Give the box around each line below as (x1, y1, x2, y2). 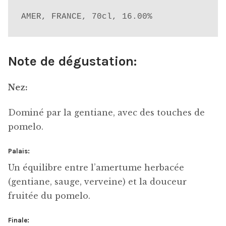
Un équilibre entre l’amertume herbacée (8, 162, 184, 173)
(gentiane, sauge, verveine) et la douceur (8, 177, 187, 187)
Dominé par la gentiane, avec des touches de (8, 107, 205, 118)
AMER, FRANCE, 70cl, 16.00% (21, 12, 152, 21)
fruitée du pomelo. (8, 191, 90, 201)
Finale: (8, 216, 29, 224)
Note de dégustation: (8, 53, 137, 69)
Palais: (8, 147, 30, 155)
